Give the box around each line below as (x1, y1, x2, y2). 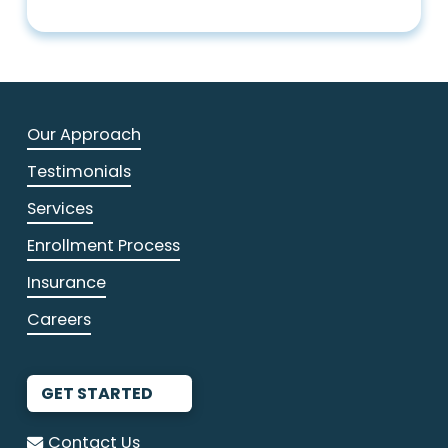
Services (26, 197, 93, 221)
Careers (26, 308, 91, 332)
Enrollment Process (26, 234, 180, 258)
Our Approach (26, 123, 141, 147)
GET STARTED (40, 381, 153, 405)
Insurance (26, 271, 106, 295)
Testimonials (26, 160, 131, 184)
